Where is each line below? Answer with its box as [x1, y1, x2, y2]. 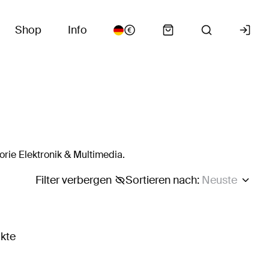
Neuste [201, 173, 237, 187]
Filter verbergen [35, 173, 112, 187]
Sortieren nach [125, 173, 197, 187]
